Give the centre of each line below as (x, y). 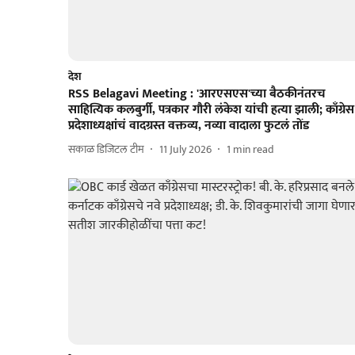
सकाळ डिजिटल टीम (106, 150)
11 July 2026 (185, 150)
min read (254, 150)
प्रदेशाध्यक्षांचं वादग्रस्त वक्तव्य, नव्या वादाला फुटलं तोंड (189, 125)
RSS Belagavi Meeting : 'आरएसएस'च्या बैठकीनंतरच (197, 94)
